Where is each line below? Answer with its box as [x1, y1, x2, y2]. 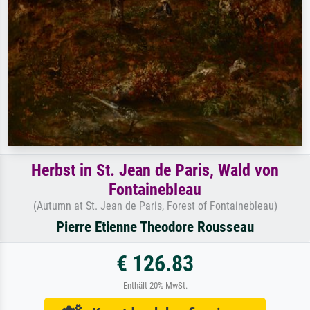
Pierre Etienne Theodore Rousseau [56, 218, 254, 235]
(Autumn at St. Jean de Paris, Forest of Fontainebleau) [33, 199, 277, 212]
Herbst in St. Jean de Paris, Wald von [31, 160, 279, 180]
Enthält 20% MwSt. [122, 280, 188, 291]
